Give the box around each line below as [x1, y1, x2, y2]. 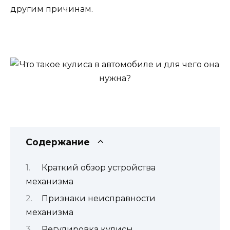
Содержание [26, 137, 90, 148]
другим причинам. [10, 4, 93, 14]
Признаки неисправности [41, 194, 156, 204]
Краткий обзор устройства [41, 162, 156, 172]
